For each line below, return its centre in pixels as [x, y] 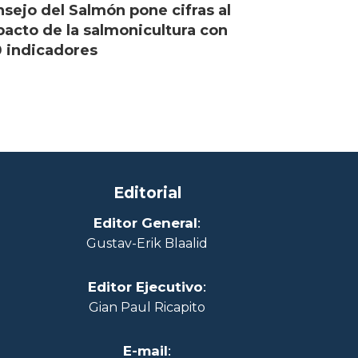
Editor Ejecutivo [145, 286]
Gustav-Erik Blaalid [147, 243]
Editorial [147, 192]
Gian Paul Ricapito [147, 307]
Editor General [145, 223]
